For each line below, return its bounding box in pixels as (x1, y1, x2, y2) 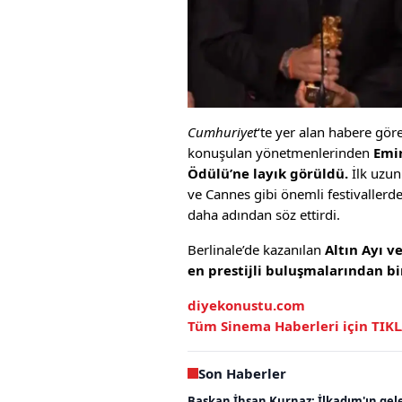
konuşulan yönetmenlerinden (188, 143, 373, 162)
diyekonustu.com (188, 295, 305, 314)
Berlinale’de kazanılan (188, 240, 325, 258)
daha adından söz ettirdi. (188, 205, 340, 223)
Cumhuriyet (188, 122, 258, 141)
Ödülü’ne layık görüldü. (188, 163, 352, 182)
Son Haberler (198, 363, 286, 382)
